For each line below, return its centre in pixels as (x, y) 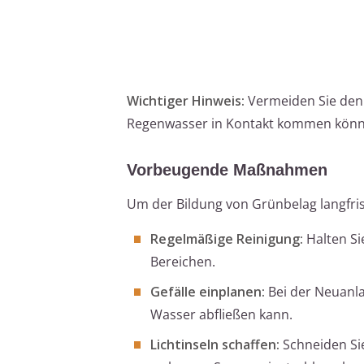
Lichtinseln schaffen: (215, 344)
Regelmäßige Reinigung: (227, 238)
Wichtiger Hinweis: (186, 100)
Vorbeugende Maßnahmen (227, 169)
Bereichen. (183, 261)
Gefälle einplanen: (208, 291)
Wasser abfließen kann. (221, 314)
